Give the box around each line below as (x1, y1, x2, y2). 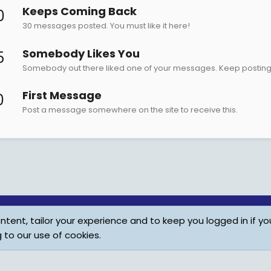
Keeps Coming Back (22, 4, 137, 19)
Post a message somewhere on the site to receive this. (22, 103, 238, 116)
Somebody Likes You (22, 45, 140, 61)
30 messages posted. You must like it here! (22, 20, 190, 32)
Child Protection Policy (121, 217, 212, 229)
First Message (22, 87, 102, 103)
